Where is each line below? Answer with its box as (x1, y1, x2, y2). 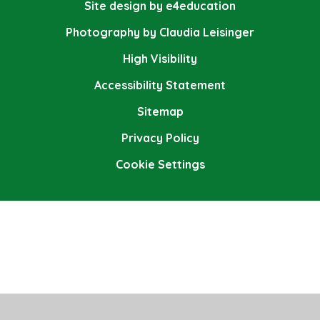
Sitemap (136, 104, 184, 119)
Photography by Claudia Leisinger (66, 25, 254, 40)
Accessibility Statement (94, 78, 226, 93)
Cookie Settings (115, 157, 205, 172)
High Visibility (123, 51, 197, 66)
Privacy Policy (121, 131, 199, 146)
